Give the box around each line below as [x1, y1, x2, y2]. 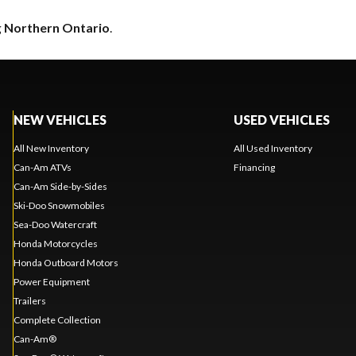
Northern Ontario [4, 19, 110, 35]
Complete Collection [13, 313, 101, 326]
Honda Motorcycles [13, 237, 98, 250]
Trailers [13, 294, 46, 307]
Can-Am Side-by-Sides [13, 180, 107, 192]
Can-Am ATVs [13, 161, 72, 173]
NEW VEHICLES [13, 111, 106, 127]
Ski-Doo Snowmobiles [13, 199, 105, 211]
